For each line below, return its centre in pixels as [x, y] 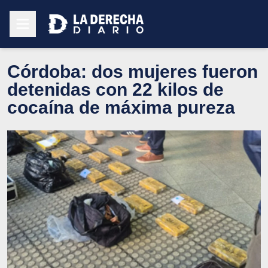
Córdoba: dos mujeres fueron [133, 71]
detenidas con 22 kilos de [115, 89]
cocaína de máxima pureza [121, 107]
